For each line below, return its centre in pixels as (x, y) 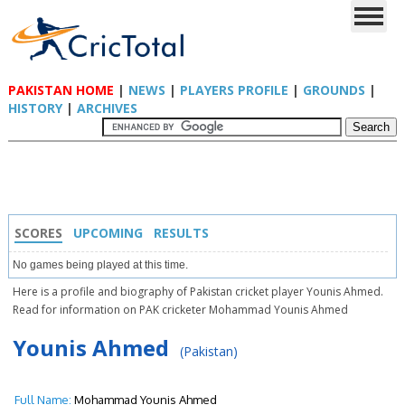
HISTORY (35, 108)
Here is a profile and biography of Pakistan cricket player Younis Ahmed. (198, 292)
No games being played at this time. (100, 265)
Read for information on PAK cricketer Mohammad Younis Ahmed (180, 310)
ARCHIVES (107, 108)
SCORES (38, 233)
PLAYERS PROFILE (234, 90)
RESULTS (181, 233)
